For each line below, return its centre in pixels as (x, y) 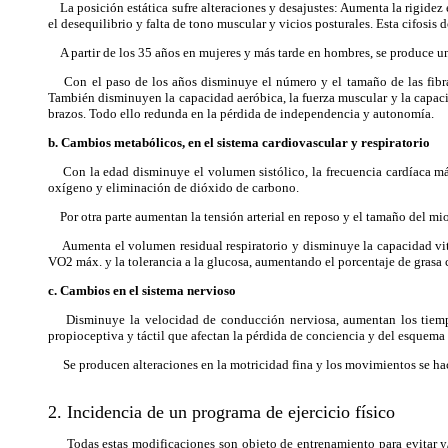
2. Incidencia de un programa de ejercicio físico (221, 412)
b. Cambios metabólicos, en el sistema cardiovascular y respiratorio (239, 142)
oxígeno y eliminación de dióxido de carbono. (173, 187)
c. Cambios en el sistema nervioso (142, 290)
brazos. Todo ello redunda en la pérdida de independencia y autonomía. (241, 113)
